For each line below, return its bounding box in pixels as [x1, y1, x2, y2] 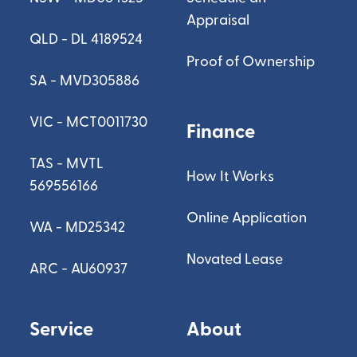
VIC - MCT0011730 [29, 113, 148, 131]
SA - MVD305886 [29, 72, 140, 90]
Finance [186, 120, 255, 144]
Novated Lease [186, 250, 283, 269]
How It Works [186, 167, 274, 186]
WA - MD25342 [29, 218, 126, 237]
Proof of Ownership [186, 53, 315, 71]
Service [29, 317, 94, 342]
